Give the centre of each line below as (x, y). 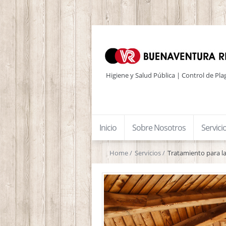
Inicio (108, 128)
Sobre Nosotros (159, 128)
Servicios (148, 153)
